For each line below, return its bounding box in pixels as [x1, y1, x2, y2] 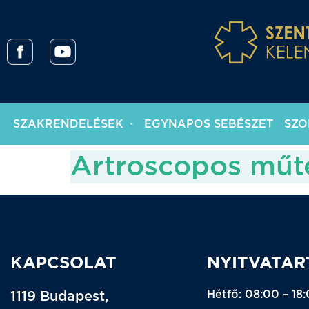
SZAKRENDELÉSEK [13, 119, 124, 130]
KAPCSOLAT [10, 255, 117, 272]
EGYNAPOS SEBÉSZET [144, 119, 274, 130]
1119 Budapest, [10, 290, 108, 303]
